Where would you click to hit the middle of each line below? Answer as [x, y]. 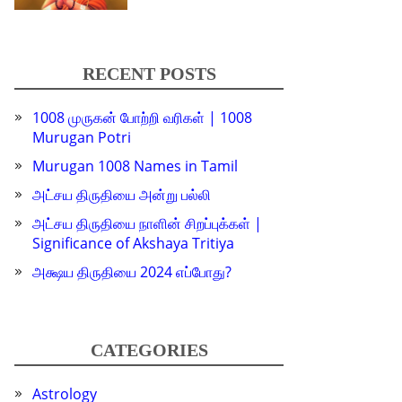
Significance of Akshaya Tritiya [133, 244]
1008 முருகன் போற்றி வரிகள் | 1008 [142, 118]
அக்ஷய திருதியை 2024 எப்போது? [132, 272]
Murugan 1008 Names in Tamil [135, 166]
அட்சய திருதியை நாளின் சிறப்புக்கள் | [147, 224]
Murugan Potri [82, 138]
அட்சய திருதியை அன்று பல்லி [122, 195]
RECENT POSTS [149, 74]
